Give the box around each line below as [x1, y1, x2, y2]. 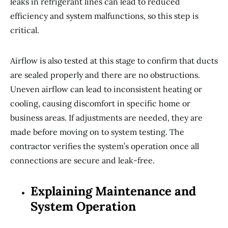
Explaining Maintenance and [31, 183, 196, 199]
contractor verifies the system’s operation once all [10, 141, 199, 151]
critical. [10, 25, 39, 35]
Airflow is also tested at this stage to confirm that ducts [10, 55, 218, 66]
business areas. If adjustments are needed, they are [10, 112, 203, 123]
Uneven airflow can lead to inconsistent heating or [10, 84, 202, 94]
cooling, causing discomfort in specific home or [10, 98, 190, 108]
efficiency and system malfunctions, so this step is [10, 11, 198, 21]
